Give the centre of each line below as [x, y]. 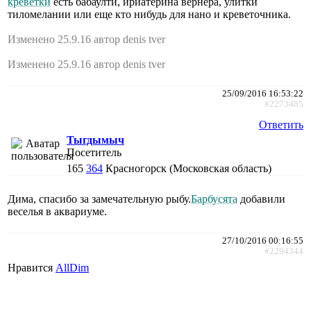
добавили [261, 199]
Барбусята [214, 199]
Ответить [281, 125]
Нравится [32, 268]
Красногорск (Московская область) [188, 169]
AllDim [72, 268]
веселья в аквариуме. [57, 212]
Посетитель [94, 153]
